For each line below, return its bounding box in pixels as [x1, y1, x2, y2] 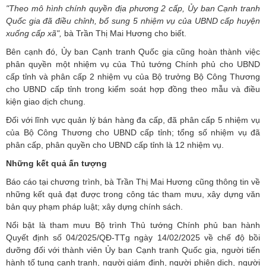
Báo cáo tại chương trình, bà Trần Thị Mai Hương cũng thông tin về [6, 176, 260, 186]
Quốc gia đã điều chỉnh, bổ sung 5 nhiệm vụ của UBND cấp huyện [6, 15, 260, 26]
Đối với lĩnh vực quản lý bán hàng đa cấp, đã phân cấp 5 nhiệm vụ [6, 115, 260, 125]
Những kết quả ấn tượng [6, 158, 107, 168]
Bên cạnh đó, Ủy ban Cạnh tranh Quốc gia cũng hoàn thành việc [6, 46, 260, 56]
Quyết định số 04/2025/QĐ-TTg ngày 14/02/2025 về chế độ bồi [6, 232, 260, 242]
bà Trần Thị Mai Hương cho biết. [62, 28, 189, 38]
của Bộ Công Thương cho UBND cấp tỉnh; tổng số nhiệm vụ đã [6, 127, 260, 137]
